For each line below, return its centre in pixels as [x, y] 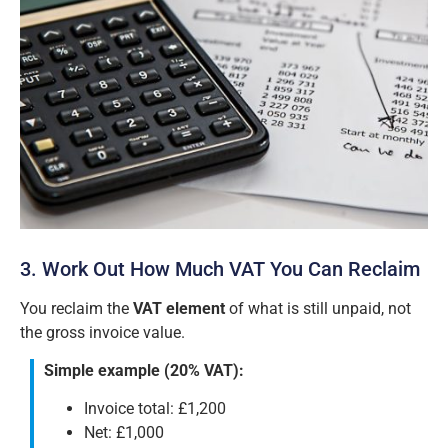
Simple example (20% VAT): [144, 371]
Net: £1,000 [124, 433]
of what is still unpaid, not [318, 308]
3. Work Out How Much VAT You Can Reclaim [220, 268]
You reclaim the [76, 308]
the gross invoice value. [102, 332]
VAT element [179, 308]
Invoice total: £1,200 [155, 409]
